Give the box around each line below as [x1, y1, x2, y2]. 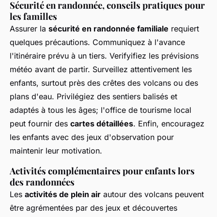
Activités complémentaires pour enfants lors [10, 165, 195, 177]
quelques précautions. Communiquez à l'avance [10, 37, 185, 47]
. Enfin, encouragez [133, 119, 204, 129]
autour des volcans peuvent [101, 189, 204, 200]
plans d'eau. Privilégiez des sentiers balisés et [10, 92, 177, 102]
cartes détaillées [70, 119, 133, 129]
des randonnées [10, 176, 75, 188]
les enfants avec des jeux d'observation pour [10, 132, 174, 142]
